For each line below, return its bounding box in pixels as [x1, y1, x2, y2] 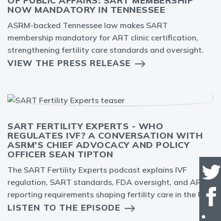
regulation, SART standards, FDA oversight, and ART [7, 177, 207, 187]
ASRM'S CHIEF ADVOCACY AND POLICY [7, 139, 189, 150]
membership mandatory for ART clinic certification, [7, 33, 198, 42]
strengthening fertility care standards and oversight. [7, 45, 204, 55]
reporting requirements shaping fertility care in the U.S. [7, 189, 212, 199]
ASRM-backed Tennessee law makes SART [7, 20, 168, 30]
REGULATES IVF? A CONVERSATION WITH [7, 130, 203, 141]
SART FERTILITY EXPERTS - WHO [7, 120, 163, 132]
